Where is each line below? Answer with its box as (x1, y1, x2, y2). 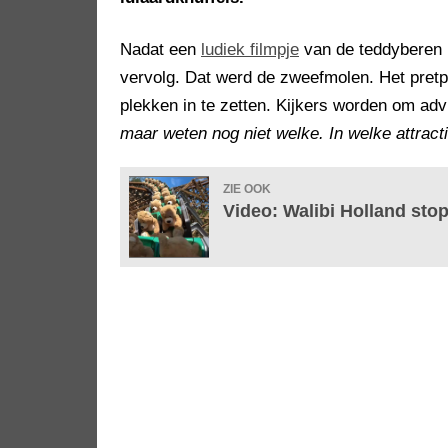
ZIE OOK (223, 182, 271, 197)
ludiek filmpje (201, 40, 299, 60)
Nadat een (120, 40, 201, 60)
